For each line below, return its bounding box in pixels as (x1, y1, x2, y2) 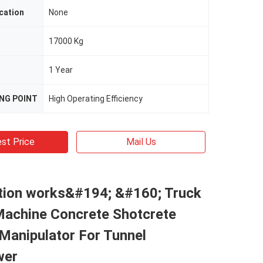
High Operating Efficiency (49, 94, 143, 103)
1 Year (49, 65, 73, 75)
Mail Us (126, 136, 156, 147)
